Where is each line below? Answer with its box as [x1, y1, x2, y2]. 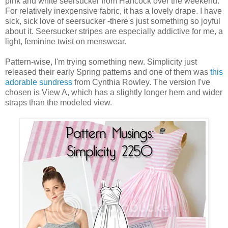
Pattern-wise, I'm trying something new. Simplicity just [5, 57, 197, 66]
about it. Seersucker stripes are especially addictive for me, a [5, 26, 223, 36]
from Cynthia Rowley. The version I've [72, 77, 210, 87]
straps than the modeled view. [5, 98, 112, 107]
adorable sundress [5, 77, 72, 87]
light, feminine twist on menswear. [5, 37, 126, 46]
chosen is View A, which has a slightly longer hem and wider [5, 88, 222, 97]
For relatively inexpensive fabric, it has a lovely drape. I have [5, 6, 222, 15]
